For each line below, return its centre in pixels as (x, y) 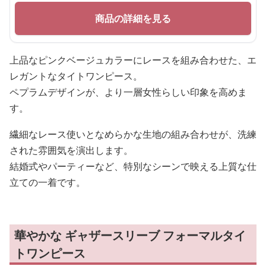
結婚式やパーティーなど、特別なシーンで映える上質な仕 (133, 166)
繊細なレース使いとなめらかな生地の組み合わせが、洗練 (133, 134)
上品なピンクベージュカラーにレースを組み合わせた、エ (133, 60)
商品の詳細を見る (133, 18)
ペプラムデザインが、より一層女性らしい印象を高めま (128, 92)
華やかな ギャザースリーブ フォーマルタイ (130, 235)
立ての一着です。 (47, 182)
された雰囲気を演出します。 (71, 150)
